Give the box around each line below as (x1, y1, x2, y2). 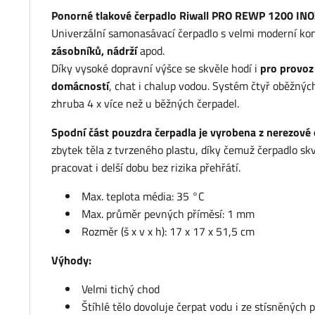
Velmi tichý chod (82, 281, 160, 298)
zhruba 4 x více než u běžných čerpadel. (51, 95, 239, 112)
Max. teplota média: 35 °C (82, 188, 205, 205)
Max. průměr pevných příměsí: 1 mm (82, 205, 255, 223)
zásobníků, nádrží (51, 42, 137, 60)
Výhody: (51, 252, 91, 269)
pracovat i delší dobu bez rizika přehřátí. (51, 159, 240, 176)
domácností (51, 77, 109, 95)
